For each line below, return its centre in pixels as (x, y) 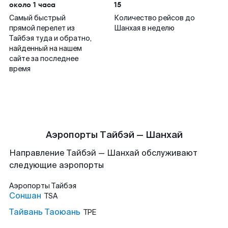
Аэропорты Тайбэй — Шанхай (114, 135)
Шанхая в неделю (144, 28)
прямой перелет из (42, 28)
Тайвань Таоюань (45, 212)
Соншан (25, 196)
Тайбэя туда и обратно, (50, 38)
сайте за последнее (44, 59)
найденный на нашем (46, 48)
